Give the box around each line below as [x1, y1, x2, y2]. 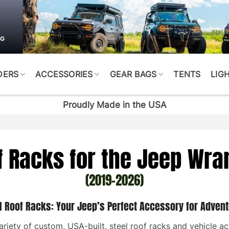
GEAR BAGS [109, 68, 157, 79]
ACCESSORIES [35, 68, 93, 79]
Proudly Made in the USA [62, 99, 167, 110]
